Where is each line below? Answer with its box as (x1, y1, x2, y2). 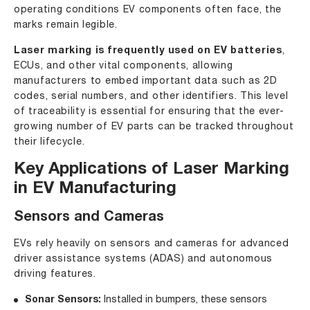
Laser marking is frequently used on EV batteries (14, 46, 282, 56)
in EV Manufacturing (14, 181, 176, 198)
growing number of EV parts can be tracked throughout (14, 122, 294, 131)
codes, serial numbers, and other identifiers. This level (14, 92, 289, 101)
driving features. (14, 270, 96, 279)
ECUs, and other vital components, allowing (14, 62, 233, 71)
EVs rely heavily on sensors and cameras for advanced (14, 239, 289, 248)
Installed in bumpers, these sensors (101, 295, 267, 304)
